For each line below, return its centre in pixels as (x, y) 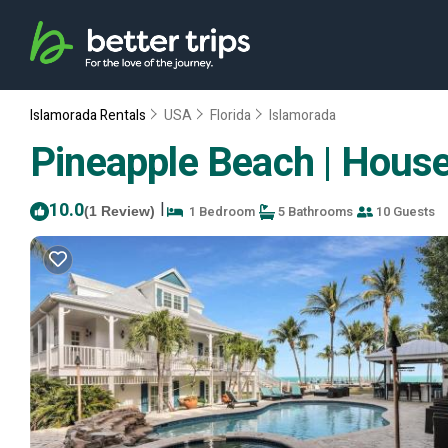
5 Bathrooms (314, 211)
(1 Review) (119, 211)
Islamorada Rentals (89, 115)
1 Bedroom (219, 211)
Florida (230, 115)
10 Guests (404, 211)
